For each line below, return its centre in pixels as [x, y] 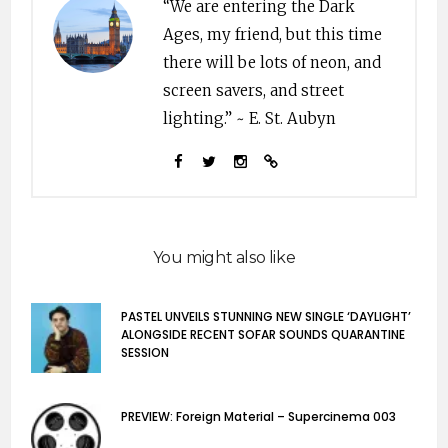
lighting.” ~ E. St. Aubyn [249, 118]
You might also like [224, 257]
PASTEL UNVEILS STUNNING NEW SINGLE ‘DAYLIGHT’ [266, 316]
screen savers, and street [253, 90]
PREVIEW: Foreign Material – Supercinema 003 [258, 416]
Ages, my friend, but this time [272, 34]
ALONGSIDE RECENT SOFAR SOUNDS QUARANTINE [263, 334]
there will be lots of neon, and [272, 62]
